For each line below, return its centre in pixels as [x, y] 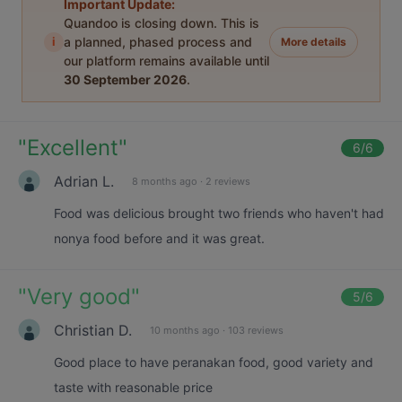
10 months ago [185, 330]
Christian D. [93, 330]
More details [314, 41]
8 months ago [165, 181]
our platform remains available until [166, 61]
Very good [79, 297]
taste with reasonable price [133, 387]
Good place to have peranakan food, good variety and [214, 362]
